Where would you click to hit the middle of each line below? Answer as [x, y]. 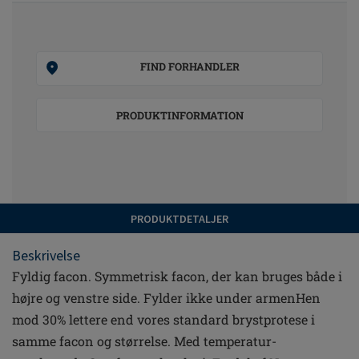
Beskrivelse [46, 255]
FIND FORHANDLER [190, 67]
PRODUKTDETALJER [179, 219]
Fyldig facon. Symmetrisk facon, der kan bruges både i [177, 276]
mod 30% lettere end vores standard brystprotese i [163, 319]
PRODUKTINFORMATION [179, 115]
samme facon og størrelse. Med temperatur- [144, 341]
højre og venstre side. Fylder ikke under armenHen [166, 298]
